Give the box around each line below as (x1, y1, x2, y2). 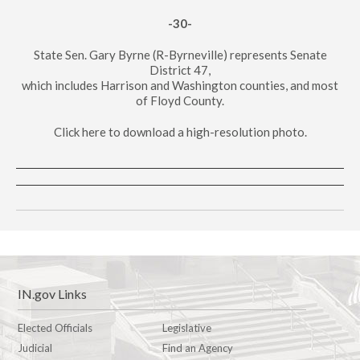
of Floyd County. (136, 93, 224, 108)
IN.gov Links (18, 286, 88, 301)
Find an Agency (162, 342, 233, 354)
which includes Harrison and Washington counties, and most (22, 78, 338, 92)
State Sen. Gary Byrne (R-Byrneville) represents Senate (33, 47, 327, 62)
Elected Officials (18, 321, 93, 334)
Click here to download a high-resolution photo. (53, 125, 307, 139)
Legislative (162, 321, 211, 334)
